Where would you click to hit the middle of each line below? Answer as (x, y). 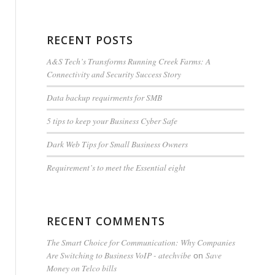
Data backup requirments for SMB (104, 97)
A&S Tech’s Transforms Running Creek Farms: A (128, 61)
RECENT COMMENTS (106, 221)
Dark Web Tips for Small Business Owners (117, 144)
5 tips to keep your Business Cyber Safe (112, 121)
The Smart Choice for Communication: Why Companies (141, 242)
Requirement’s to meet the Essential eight (116, 167)
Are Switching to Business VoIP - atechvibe (118, 255)
